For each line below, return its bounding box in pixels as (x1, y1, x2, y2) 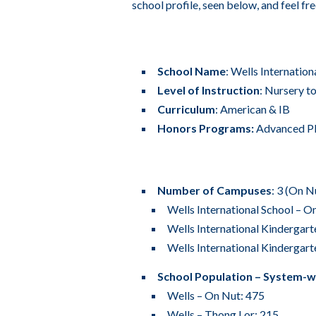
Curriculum (157, 102, 215, 116)
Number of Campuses (157, 183, 272, 197)
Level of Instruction (157, 83, 260, 97)
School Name (157, 63, 226, 78)
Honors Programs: (157, 121, 254, 135)
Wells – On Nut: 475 (167, 288, 265, 302)
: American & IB (215, 102, 290, 116)
